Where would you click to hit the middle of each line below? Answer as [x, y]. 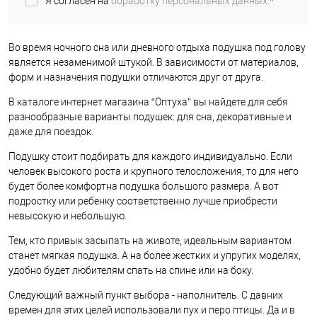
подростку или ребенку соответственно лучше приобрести [143, 201]
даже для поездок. [51, 132]
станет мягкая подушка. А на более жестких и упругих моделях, [155, 255]
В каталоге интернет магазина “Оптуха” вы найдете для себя [148, 102]
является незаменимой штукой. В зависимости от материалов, [154, 62]
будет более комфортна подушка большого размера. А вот [144, 186]
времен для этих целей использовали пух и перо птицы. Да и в [152, 310]
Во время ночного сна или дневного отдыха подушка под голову [157, 47]
